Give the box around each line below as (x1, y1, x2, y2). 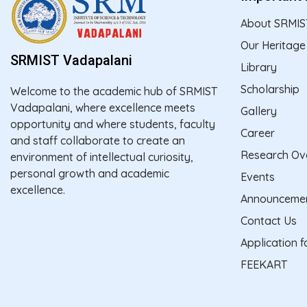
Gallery (241, 103, 277, 118)
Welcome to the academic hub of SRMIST (10, 84, 217, 98)
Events (241, 169, 275, 184)
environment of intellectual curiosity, (10, 149, 193, 164)
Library (241, 60, 277, 74)
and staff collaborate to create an (10, 133, 185, 147)
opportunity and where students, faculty (10, 116, 215, 131)
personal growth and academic (10, 166, 169, 180)
